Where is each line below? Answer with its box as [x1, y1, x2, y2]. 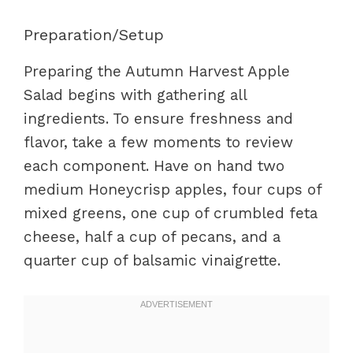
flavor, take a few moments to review [24, 133, 293, 151]
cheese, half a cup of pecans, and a [24, 228, 281, 246]
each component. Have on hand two [24, 157, 284, 175]
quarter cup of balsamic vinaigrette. [24, 251, 281, 269]
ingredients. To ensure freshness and [24, 110, 293, 128]
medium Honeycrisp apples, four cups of [24, 180, 321, 199]
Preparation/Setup [24, 25, 164, 44]
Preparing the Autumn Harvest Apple [24, 62, 290, 80]
